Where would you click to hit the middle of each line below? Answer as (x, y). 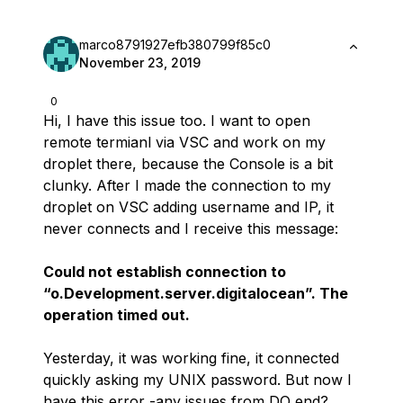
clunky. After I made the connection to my (187, 185)
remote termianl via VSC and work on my (184, 142)
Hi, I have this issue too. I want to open (177, 121)
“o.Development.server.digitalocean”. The (196, 293)
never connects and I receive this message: (191, 228)
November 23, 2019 (140, 63)
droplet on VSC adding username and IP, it (188, 207)
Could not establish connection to (165, 272)
